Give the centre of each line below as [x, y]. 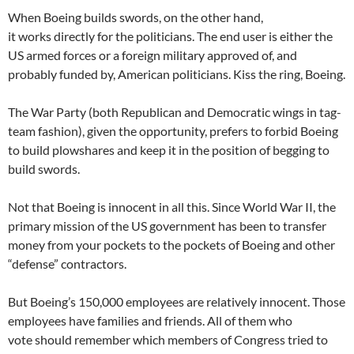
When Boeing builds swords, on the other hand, [136, 17]
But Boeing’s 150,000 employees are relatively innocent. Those [177, 301]
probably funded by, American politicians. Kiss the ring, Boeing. [177, 73]
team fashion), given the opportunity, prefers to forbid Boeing [173, 130]
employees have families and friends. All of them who [150, 320]
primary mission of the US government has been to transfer [167, 225]
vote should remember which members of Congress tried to [168, 339]
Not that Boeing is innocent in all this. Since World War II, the [172, 206]
